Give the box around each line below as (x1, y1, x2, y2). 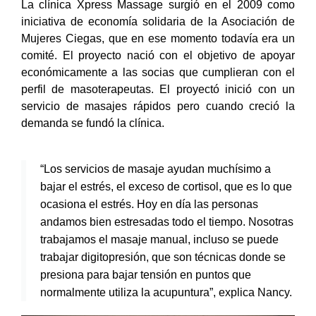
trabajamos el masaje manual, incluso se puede (40, 233, 279, 246)
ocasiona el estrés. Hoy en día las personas (40, 198, 258, 211)
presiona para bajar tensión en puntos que (40, 269, 251, 281)
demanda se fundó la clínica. (21, 117, 167, 130)
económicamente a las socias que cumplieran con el (21, 66, 295, 79)
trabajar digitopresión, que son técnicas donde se (40, 251, 286, 264)
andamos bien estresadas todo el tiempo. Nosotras (40, 216, 293, 229)
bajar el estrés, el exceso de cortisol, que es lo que (40, 181, 292, 193)
